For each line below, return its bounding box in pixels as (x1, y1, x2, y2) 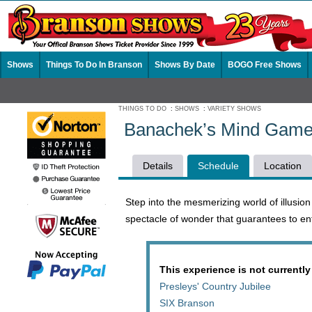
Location (264, 160, 302, 171)
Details (143, 160, 173, 171)
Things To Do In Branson (46, 60, 142, 70)
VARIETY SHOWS (208, 105, 261, 112)
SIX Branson (159, 297, 214, 309)
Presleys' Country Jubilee (159, 281, 271, 292)
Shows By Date (155, 60, 215, 70)
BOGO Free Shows (228, 60, 302, 70)
